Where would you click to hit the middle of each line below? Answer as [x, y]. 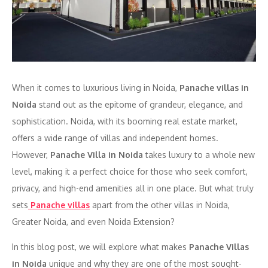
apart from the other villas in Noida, [160, 205]
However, [31, 154]
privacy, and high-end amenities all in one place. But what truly [133, 188]
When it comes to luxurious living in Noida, [96, 87]
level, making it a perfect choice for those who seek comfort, [130, 171]
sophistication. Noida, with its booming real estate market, [125, 121]
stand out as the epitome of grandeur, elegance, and [140, 104]
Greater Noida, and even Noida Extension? [93, 221]
